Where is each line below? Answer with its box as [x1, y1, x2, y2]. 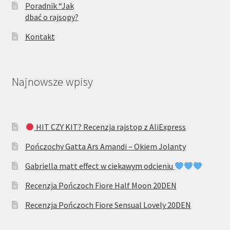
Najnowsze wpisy [11, 74, 93, 89]
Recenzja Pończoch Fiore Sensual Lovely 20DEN [25, 200, 191, 210]
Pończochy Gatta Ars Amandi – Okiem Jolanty [25, 141, 186, 152]
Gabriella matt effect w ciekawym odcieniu [25, 161, 175, 171]
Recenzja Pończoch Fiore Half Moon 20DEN [25, 180, 177, 191]
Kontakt [25, 31, 55, 42]
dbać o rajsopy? [25, 11, 79, 22]
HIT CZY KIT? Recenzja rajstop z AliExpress [34, 122, 186, 132]
